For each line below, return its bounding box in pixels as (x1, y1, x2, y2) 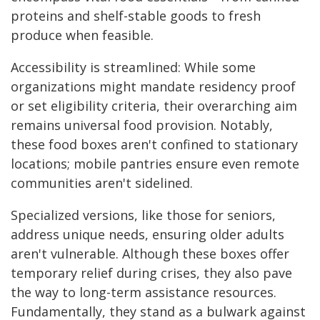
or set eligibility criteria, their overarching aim (11, 97, 297, 115)
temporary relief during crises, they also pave (11, 264, 292, 282)
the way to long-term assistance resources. (11, 284, 276, 301)
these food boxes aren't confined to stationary (11, 136, 298, 154)
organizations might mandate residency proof (11, 78, 296, 96)
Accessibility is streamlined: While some (11, 59, 256, 76)
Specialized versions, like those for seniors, (11, 206, 276, 224)
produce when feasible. (11, 26, 157, 44)
